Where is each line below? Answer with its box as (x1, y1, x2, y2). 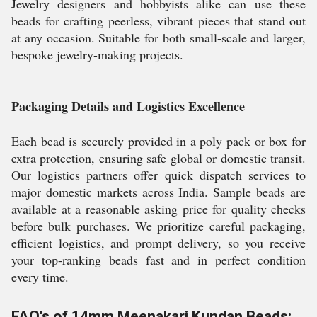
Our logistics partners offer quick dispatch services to (11, 166, 306, 183)
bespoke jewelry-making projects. (11, 46, 183, 63)
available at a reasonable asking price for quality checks (11, 200, 306, 217)
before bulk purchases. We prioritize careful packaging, (11, 217, 306, 234)
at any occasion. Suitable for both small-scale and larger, (11, 29, 306, 46)
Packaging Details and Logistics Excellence (11, 97, 245, 115)
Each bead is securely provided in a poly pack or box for (11, 132, 306, 149)
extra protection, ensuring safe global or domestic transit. (11, 149, 306, 166)
